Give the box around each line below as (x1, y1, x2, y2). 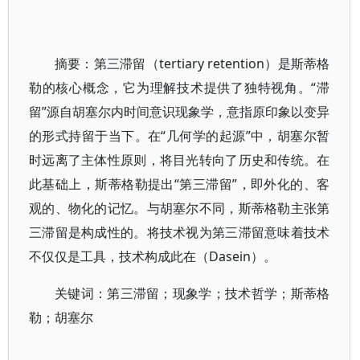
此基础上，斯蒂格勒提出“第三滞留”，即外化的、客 (29, 175, 330, 193)
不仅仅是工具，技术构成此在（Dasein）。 (29, 247, 276, 265)
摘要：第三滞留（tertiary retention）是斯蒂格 (55, 55, 330, 72)
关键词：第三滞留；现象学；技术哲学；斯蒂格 (55, 284, 330, 302)
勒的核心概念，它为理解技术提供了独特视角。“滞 (29, 79, 330, 96)
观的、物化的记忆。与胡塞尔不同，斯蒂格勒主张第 (29, 199, 330, 217)
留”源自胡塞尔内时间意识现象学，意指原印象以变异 (29, 103, 330, 121)
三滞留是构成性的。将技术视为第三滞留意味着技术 (29, 223, 330, 241)
